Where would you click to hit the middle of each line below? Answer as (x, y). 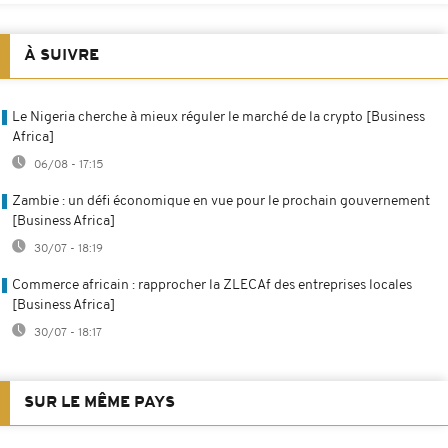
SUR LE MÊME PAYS (99, 402)
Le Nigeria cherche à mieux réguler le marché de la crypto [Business (218, 117)
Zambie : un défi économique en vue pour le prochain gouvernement (221, 201)
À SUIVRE (61, 55)
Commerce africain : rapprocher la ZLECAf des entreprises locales (212, 285)
